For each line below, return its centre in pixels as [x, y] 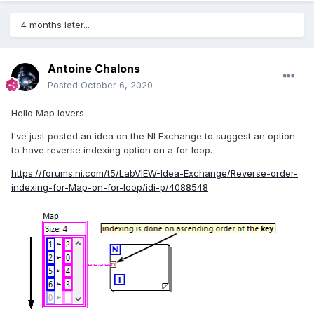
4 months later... [55, 25]
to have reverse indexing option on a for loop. [112, 150]
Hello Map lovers [48, 113]
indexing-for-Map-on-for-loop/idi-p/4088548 [110, 187]
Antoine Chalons [94, 69]
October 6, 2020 [117, 85]
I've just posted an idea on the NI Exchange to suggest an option [153, 136]
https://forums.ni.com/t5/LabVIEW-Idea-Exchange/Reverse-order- [155, 173]
